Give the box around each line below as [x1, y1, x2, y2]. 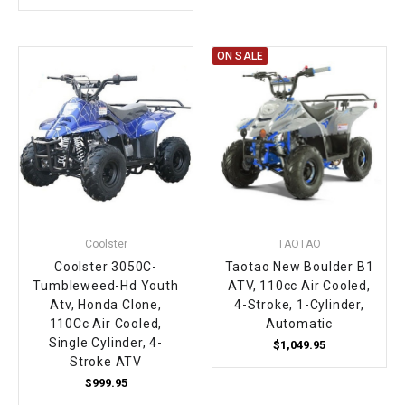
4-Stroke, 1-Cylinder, [234, 297, 364, 313]
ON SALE [216, 49, 264, 62]
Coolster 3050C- [53, 259, 157, 275]
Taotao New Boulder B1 [224, 259, 374, 275]
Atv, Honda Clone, [50, 297, 162, 313]
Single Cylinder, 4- [48, 335, 164, 351]
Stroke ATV [70, 354, 142, 370]
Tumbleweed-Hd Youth [33, 278, 179, 294]
